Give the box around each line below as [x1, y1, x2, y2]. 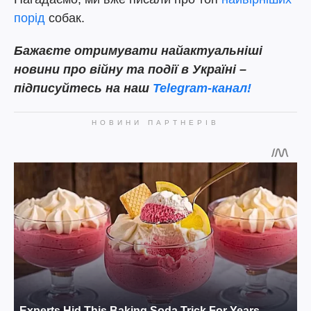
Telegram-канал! [153, 81, 251, 95]
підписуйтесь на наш [14, 81, 153, 95]
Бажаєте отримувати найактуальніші [14, 43, 262, 58]
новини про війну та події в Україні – [14, 62, 246, 76]
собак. [45, 10, 85, 25]
